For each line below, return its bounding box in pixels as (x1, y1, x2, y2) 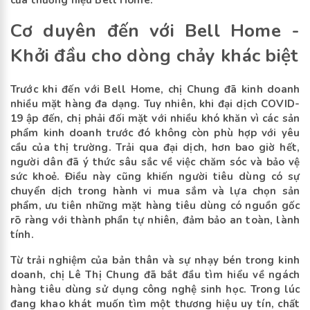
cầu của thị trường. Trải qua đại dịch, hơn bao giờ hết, (10, 140, 300, 155)
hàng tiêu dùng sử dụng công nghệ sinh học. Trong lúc (10, 282, 300, 297)
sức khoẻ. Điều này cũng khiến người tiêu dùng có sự (10, 170, 300, 184)
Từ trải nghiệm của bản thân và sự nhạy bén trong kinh (10, 253, 300, 268)
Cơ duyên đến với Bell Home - (10, 19, 300, 44)
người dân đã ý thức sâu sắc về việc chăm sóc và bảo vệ (10, 155, 300, 170)
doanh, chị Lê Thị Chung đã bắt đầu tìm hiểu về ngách (10, 268, 300, 282)
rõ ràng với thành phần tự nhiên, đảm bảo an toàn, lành (10, 213, 300, 228)
